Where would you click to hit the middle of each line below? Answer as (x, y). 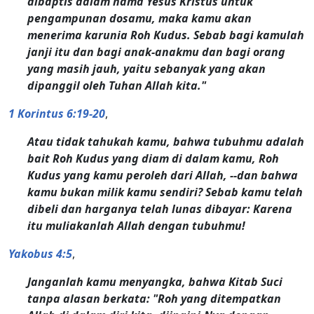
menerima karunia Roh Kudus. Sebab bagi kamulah (166, 35)
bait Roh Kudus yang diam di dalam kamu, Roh (153, 158)
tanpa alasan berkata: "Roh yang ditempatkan (155, 298)
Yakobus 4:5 (40, 253)
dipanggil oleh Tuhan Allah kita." (117, 85)
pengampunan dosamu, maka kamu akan (140, 18)
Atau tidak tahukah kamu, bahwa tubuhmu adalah (166, 141)
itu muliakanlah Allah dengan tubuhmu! (137, 225)
